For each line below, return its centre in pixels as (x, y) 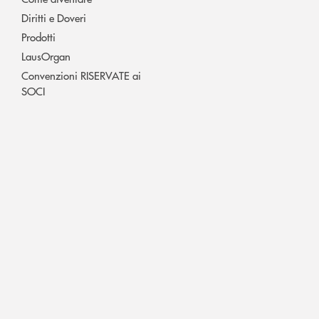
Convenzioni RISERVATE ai (81, 75)
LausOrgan (46, 56)
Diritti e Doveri (54, 17)
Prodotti (38, 36)
